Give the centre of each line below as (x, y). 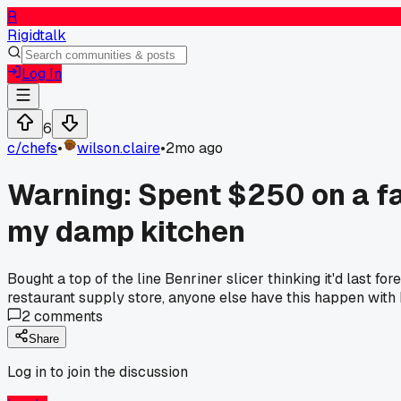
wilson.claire (119, 148)
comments (67, 316)
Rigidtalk (37, 35)
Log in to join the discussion (98, 371)
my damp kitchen (126, 232)
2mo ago (194, 148)
